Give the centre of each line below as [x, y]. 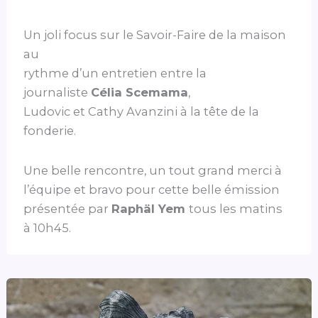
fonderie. [50, 131]
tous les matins [236, 208]
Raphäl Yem [150, 208]
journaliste [57, 93]
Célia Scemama [140, 93]
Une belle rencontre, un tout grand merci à [153, 170]
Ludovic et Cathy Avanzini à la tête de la [142, 112]
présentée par [68, 208]
